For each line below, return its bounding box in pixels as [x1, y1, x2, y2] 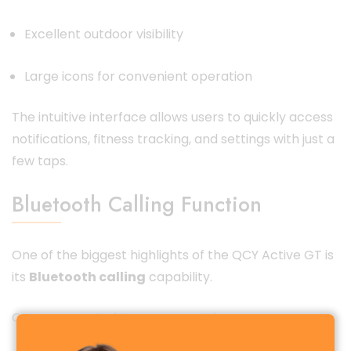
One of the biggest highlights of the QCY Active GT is [12, 245, 334, 264]
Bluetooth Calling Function [12, 188, 262, 219]
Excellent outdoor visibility [24, 24, 183, 43]
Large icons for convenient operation [24, 67, 252, 85]
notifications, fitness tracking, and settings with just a [12, 129, 335, 148]
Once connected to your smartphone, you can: [12, 308, 301, 327]
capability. [146, 267, 212, 286]
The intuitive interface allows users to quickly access [12, 107, 333, 126]
